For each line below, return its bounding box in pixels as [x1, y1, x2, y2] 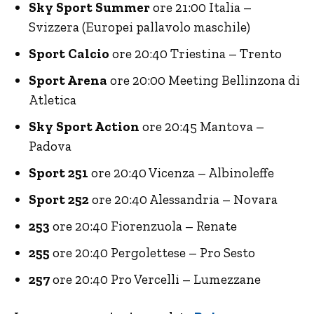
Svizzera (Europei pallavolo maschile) [29, 19, 250, 35]
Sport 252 [29, 191, 89, 207]
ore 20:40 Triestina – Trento [109, 46, 282, 62]
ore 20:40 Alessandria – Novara [89, 191, 278, 207]
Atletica [29, 92, 76, 108]
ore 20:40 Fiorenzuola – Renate [50, 218, 237, 234]
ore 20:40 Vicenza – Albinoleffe [91, 165, 274, 181]
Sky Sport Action [29, 118, 139, 135]
